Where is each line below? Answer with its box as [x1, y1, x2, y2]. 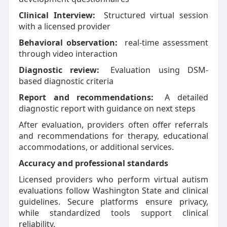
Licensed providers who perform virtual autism [18, 174, 209, 185]
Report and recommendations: [18, 92, 162, 103]
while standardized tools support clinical [18, 207, 209, 218]
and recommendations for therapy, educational [18, 130, 209, 141]
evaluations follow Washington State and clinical [18, 185, 209, 196]
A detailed [165, 92, 209, 103]
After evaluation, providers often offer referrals [18, 119, 209, 130]
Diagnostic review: [18, 64, 100, 75]
